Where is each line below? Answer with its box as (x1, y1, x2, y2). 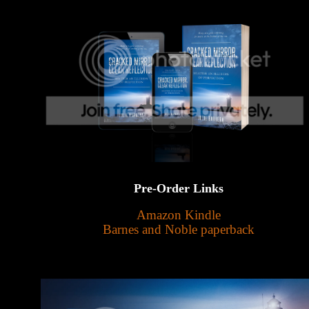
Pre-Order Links (133, 181, 223, 196)
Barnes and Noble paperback (102, 222, 255, 237)
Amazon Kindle (136, 208, 221, 223)
